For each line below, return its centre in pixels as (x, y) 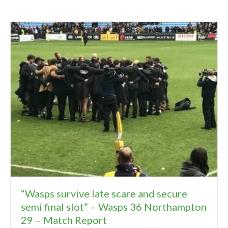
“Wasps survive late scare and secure (104, 194)
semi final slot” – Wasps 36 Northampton (114, 207)
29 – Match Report (64, 220)
